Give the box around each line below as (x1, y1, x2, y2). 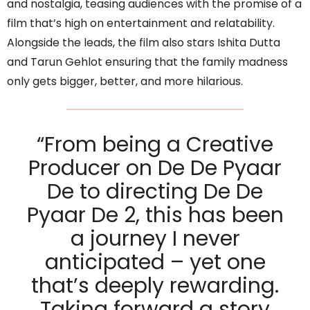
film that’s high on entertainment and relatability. (7, 15, 275, 32)
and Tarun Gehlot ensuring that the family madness (7, 54, 288, 71)
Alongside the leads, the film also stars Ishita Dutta (7, 35, 280, 51)
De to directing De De (47, 177, 263, 207)
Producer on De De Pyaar (28, 154, 282, 183)
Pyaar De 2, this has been (26, 201, 284, 230)
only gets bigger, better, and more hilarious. (7, 73, 243, 90)
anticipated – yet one (44, 248, 266, 277)
